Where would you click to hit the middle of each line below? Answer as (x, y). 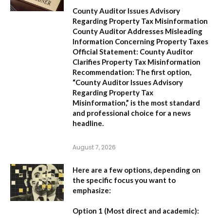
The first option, (163, 72)
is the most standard (164, 102)
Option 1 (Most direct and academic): (136, 210)
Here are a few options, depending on (136, 170)
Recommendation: (103, 72)
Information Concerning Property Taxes (140, 41)
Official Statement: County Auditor (133, 51)
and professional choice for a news (132, 113)
